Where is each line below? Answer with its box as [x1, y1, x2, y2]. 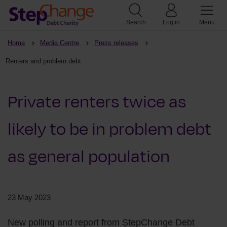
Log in [163, 19, 180, 26]
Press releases [94, 39, 138, 47]
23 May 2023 [8, 193, 51, 202]
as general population [8, 144, 170, 169]
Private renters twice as [8, 90, 186, 114]
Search [126, 19, 146, 26]
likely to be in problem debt [8, 117, 211, 141]
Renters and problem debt [6, 57, 81, 65]
